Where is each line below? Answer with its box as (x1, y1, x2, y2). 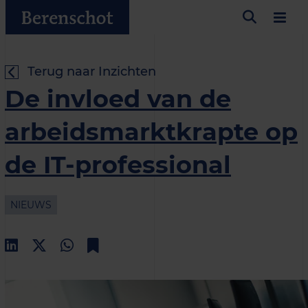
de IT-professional (5, 150, 231, 179)
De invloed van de (5, 84, 231, 113)
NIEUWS (10, 199, 52, 211)
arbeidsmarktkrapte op (5, 117, 298, 146)
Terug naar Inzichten (27, 64, 156, 79)
